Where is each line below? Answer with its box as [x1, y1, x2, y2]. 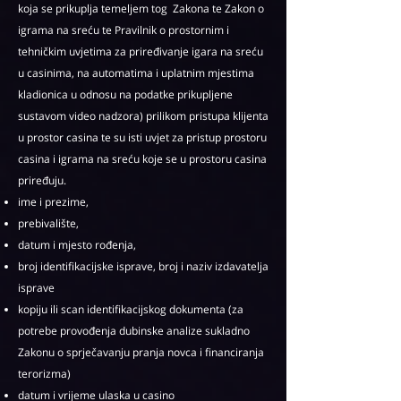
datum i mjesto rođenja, [18, 237, 136, 252]
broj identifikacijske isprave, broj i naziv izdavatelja [18, 259, 269, 274]
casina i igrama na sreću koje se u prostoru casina [18, 151, 267, 166]
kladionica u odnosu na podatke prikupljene [18, 87, 233, 102]
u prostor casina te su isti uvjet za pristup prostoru [18, 130, 267, 145]
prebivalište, [18, 216, 79, 231]
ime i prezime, [18, 194, 89, 209]
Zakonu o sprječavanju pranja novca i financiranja [18, 345, 264, 360]
